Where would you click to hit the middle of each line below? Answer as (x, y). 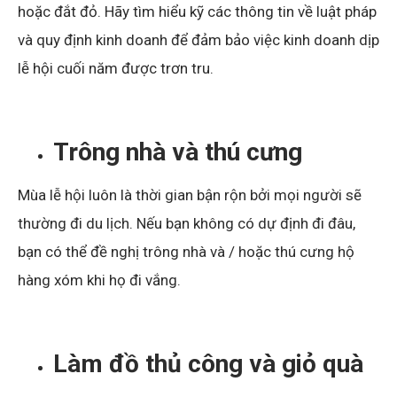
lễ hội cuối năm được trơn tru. (116, 68)
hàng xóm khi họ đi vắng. (99, 280)
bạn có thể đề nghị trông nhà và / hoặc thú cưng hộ (186, 251)
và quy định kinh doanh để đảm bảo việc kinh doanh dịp (198, 39)
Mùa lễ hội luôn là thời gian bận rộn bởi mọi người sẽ (190, 195)
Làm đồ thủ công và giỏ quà (208, 363)
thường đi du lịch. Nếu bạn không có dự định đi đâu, (187, 223)
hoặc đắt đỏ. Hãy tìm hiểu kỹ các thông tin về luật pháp (197, 11)
